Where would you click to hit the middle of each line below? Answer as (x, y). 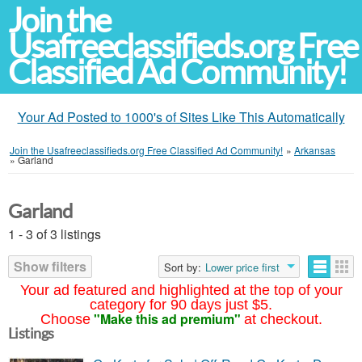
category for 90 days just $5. (181, 305)
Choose (65, 319)
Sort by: (183, 267)
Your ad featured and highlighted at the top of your (181, 290)
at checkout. (283, 319)
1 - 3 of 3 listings (55, 234)
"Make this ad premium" (167, 319)
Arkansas (315, 150)
